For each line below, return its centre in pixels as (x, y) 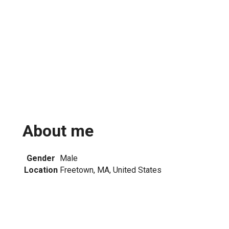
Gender (41, 158)
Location (41, 170)
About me (58, 131)
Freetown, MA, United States (111, 170)
